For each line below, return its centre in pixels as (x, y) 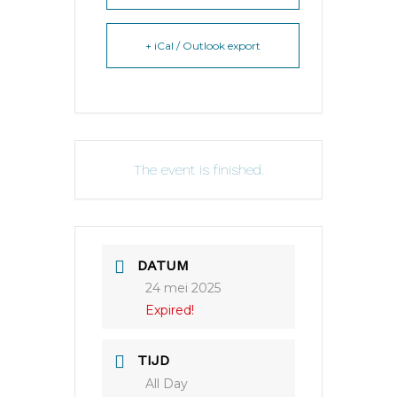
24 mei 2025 (183, 288)
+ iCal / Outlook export (203, 45)
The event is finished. (198, 169)
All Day (167, 383)
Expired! (170, 310)
